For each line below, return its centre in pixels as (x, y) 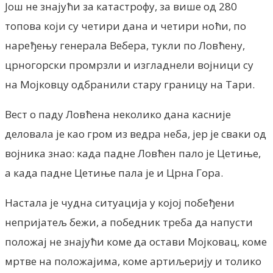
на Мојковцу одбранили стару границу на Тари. (130, 84)
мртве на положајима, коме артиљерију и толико (133, 261)
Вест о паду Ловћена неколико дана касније (118, 114)
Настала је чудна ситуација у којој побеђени (120, 202)
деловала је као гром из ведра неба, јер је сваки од (136, 133)
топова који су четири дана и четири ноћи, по (126, 26)
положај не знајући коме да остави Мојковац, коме (136, 241)
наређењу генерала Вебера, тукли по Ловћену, (125, 45)
